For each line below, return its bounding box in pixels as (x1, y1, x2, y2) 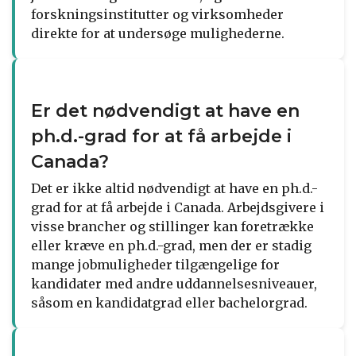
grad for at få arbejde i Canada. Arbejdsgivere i (31, 199, 324, 215)
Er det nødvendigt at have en (31, 99, 300, 122)
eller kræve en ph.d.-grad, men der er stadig (31, 237, 311, 253)
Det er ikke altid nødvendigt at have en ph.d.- (31, 180, 318, 196)
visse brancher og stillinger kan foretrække (31, 218, 314, 234)
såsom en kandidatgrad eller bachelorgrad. (31, 294, 308, 311)
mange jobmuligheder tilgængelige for (31, 256, 280, 273)
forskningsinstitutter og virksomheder (31, 6, 284, 22)
